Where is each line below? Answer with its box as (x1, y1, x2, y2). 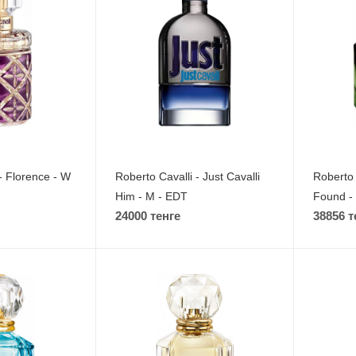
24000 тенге (115, 208, 181, 222)
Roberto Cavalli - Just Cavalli (115, 169, 261, 183)
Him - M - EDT (115, 189, 188, 203)
